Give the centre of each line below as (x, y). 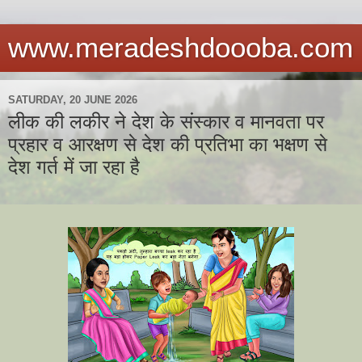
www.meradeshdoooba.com (181, 48)
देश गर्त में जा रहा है (74, 167)
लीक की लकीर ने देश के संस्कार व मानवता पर (166, 122)
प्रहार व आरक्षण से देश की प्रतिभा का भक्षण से (168, 144)
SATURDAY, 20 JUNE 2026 (73, 99)
